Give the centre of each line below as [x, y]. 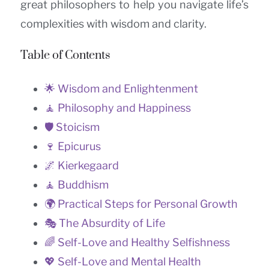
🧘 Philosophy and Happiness [118, 108]
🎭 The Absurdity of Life [105, 223]
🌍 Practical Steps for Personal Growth [141, 204]
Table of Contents [65, 56]
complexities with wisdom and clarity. [113, 24]
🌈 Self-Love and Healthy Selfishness [137, 243]
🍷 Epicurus [73, 147]
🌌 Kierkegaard [82, 166]
